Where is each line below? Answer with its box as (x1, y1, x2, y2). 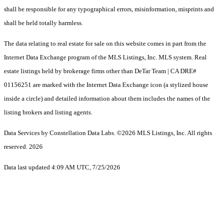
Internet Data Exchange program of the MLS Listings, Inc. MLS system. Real (4, 54, 207, 61)
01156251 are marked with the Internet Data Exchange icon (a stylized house (4, 81, 208, 89)
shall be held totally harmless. (4, 19, 83, 27)
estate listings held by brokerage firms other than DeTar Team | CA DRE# (4, 67, 196, 75)
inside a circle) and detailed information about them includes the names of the (4, 95, 210, 103)
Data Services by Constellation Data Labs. (4, 129, 117, 137)
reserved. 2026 (4, 143, 43, 151)
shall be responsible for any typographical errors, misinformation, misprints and (4, 5, 214, 13)
